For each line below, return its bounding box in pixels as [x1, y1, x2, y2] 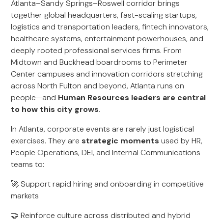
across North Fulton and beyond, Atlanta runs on [11, 81, 185, 91]
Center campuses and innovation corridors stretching [11, 69, 203, 79]
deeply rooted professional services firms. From [11, 45, 182, 55]
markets [11, 191, 39, 201]
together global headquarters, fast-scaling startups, [11, 10, 197, 20]
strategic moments [82, 136, 160, 146]
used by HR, [159, 136, 203, 146]
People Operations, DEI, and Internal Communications [11, 147, 201, 158]
